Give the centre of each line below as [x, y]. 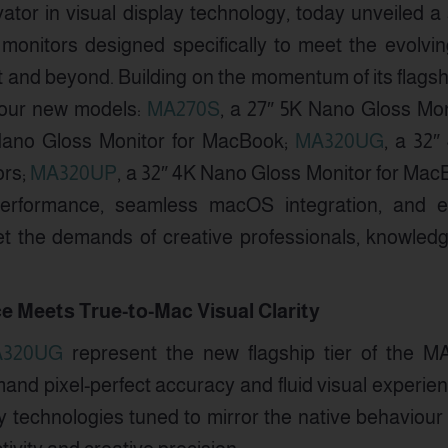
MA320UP [74, 173]
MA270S [184, 109]
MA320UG [340, 141]
